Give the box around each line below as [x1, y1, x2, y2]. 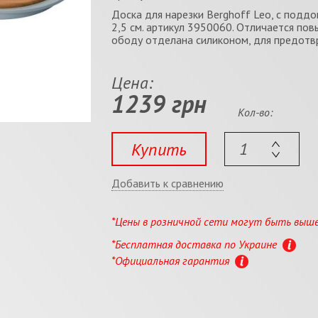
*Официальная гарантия [111, 253, 232, 268]
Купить [131, 138, 187, 160]
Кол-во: [238, 105, 273, 119]
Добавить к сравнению [111, 175, 224, 190]
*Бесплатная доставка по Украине [111, 236, 280, 251]
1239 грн [111, 88, 207, 119]
